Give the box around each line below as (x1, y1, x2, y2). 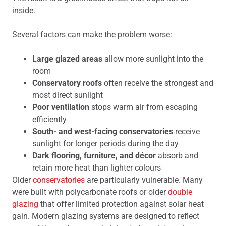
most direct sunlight (32, 90, 103, 100)
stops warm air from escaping (89, 102, 198, 112)
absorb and (156, 151, 198, 160)
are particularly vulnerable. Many (85, 175, 203, 185)
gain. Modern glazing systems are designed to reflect (12, 211, 199, 221)
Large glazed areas (32, 54, 102, 64)
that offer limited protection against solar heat (38, 199, 204, 209)
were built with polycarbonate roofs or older (12, 187, 168, 197)
